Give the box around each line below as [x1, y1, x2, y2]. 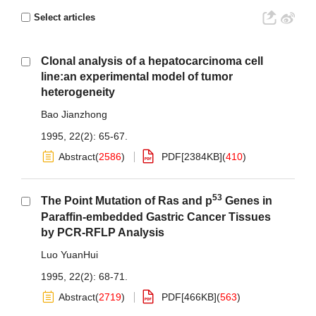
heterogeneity [41, 86, 115, 98]
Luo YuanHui [41, 249, 98, 260]
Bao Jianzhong [41, 109, 107, 120]
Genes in [222, 195, 272, 207]
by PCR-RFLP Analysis [41, 226, 164, 238]
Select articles [34, 12, 95, 23]
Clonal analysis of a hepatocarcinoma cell [41, 55, 263, 67]
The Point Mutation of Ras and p [41, 195, 212, 207]
